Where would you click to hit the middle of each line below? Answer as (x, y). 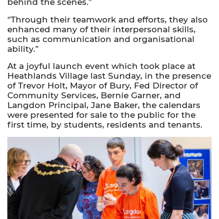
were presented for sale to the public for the (101, 115)
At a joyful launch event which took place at (101, 66)
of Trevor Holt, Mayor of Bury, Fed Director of (103, 85)
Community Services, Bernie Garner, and (94, 95)
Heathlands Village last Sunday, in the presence (109, 76)
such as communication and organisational (101, 39)
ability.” (23, 49)
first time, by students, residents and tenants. (105, 124)
